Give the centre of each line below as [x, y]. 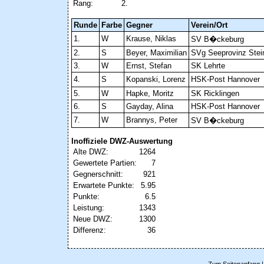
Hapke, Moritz [150, 94]
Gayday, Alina [150, 107]
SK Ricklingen [215, 94]
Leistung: [89, 208]
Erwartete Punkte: [104, 186]
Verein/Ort [209, 25]
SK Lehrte [208, 66]
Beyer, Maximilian [156, 53]
